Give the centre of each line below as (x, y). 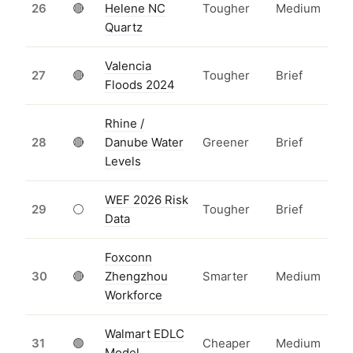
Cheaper (227, 344)
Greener (226, 143)
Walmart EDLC (145, 334)
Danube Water (144, 143)
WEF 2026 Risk (147, 200)
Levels (123, 162)
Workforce (134, 295)
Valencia (128, 66)
